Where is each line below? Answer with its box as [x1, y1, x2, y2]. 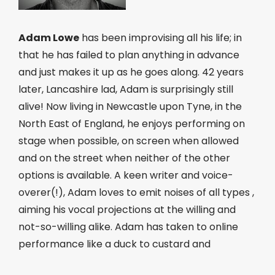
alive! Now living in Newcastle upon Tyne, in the [18, 99, 242, 114]
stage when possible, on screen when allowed [18, 134, 239, 148]
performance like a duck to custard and [18, 237, 211, 251]
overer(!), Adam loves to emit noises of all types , [18, 185, 254, 199]
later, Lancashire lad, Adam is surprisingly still [18, 82, 233, 96]
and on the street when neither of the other [18, 151, 230, 165]
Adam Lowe [18, 31, 79, 45]
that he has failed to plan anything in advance [18, 48, 239, 62]
